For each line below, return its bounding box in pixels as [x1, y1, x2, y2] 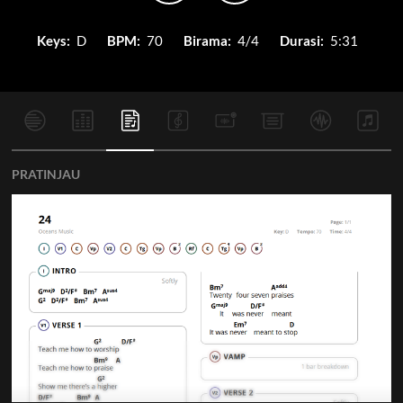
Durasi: [279, 32, 324, 49]
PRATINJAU [11, 166, 80, 182]
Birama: [183, 32, 231, 49]
